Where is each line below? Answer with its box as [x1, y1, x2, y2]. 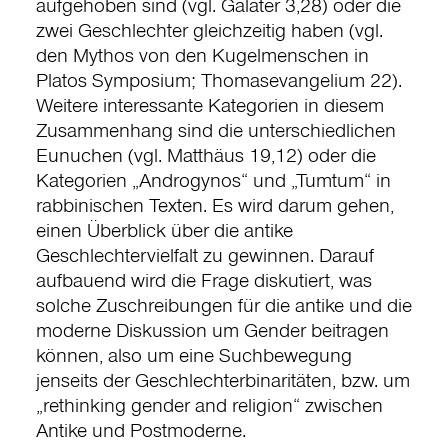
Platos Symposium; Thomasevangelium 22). [35, 66, 402, 91]
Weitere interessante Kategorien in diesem [35, 91, 384, 116]
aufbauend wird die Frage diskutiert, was [35, 266, 372, 291]
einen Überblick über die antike [35, 216, 293, 241]
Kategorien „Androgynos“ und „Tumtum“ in [35, 166, 391, 191]
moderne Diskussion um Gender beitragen [35, 316, 389, 341]
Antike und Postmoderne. [35, 416, 246, 441]
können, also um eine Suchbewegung [35, 341, 352, 366]
